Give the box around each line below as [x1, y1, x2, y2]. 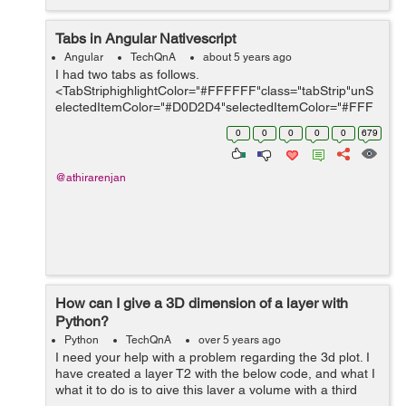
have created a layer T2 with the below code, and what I [55, 366, 375, 381]
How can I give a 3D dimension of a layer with [55, 295, 348, 312]
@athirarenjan [55, 171, 126, 184]
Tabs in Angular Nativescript [55, 30, 236, 47]
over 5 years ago [198, 333, 281, 346]
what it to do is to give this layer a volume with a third [55, 382, 357, 397]
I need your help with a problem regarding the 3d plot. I [55, 350, 370, 364]
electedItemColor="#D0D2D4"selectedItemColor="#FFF [55, 100, 373, 114]
